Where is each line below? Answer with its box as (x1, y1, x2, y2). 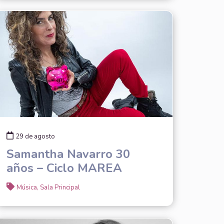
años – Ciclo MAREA (6, 159, 122, 176)
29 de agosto (15, 131, 55, 141)
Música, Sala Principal (16, 182, 80, 192)
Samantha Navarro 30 (6, 145, 130, 162)
